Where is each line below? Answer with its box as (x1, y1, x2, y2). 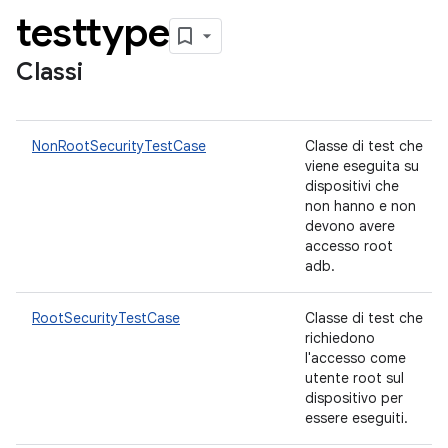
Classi (16, 57, 83, 87)
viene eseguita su (305, 157, 419, 175)
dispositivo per (305, 389, 403, 407)
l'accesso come (305, 349, 406, 367)
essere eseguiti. (305, 409, 412, 427)
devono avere (305, 217, 395, 235)
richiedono (305, 329, 375, 347)
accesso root (305, 237, 393, 255)
